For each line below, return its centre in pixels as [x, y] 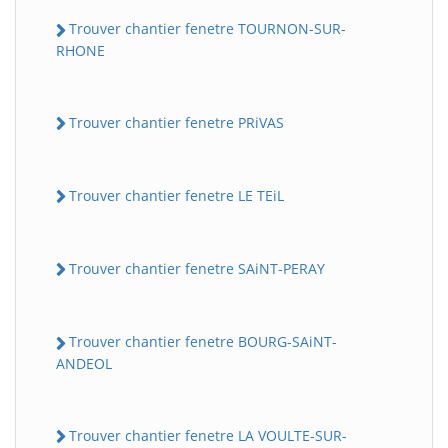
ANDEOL [84, 363]
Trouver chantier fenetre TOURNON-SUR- [207, 29]
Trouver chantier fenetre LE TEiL [176, 195]
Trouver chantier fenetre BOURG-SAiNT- [203, 342]
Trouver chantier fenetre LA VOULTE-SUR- [208, 435]
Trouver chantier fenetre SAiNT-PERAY [197, 269]
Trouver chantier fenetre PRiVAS [176, 122]
